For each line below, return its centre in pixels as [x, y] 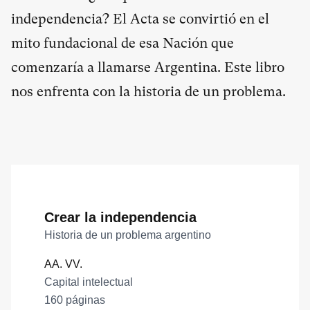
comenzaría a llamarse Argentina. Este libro [148, 68]
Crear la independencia [120, 218]
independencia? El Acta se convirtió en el [140, 19]
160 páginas [75, 300]
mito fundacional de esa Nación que [122, 44]
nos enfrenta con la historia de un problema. [148, 92]
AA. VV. [63, 264]
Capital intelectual [89, 282]
